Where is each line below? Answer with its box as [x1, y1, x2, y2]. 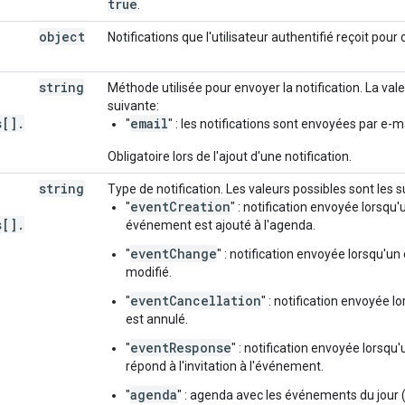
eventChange [130, 244, 217, 262]
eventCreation [130, 197, 231, 215]
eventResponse [130, 338, 231, 356]
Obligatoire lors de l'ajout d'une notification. [108, 148, 352, 164]
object [39, 27, 85, 45]
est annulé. [126, 311, 188, 326]
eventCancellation [130, 291, 261, 309]
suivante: [108, 98, 159, 113]
